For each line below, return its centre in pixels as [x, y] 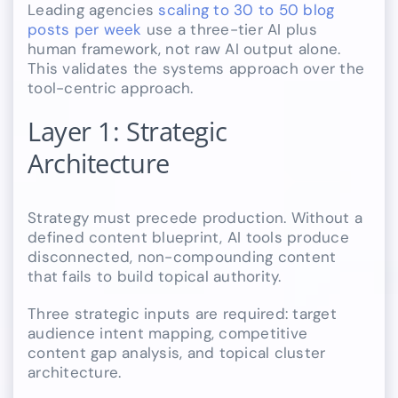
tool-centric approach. [111, 88]
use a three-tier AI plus [229, 30]
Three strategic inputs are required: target [182, 314]
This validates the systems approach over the [196, 69]
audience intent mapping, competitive [168, 334]
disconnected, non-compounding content [182, 257]
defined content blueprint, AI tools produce [188, 238]
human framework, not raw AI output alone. [184, 49]
